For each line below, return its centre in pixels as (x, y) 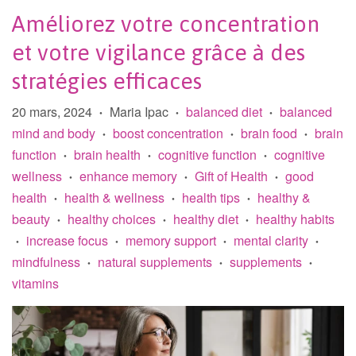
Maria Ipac (139, 112)
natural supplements (155, 262)
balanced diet (224, 112)
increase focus (67, 240)
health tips (211, 197)
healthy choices (112, 219)
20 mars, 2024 (52, 112)
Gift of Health (231, 176)
